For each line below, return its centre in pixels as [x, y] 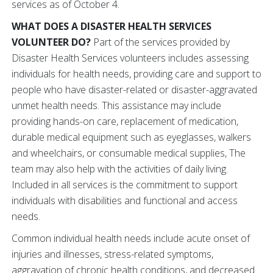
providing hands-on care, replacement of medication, [125, 122]
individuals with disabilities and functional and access [125, 201]
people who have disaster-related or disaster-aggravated [134, 90]
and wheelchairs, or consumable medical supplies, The [129, 153]
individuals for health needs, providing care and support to [136, 74]
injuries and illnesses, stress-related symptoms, [112, 254]
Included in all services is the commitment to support [125, 185]
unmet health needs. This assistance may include [116, 106]
